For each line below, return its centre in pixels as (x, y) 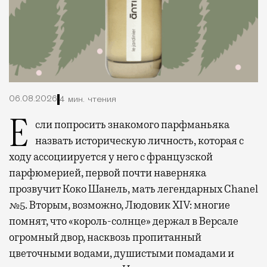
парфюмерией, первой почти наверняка (108, 173)
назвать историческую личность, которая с (139, 140)
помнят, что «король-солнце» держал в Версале (124, 221)
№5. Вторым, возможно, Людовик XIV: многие (119, 205)
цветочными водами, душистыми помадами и (122, 253)
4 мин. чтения (88, 100)
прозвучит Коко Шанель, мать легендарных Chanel (133, 189)
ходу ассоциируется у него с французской (111, 156)
